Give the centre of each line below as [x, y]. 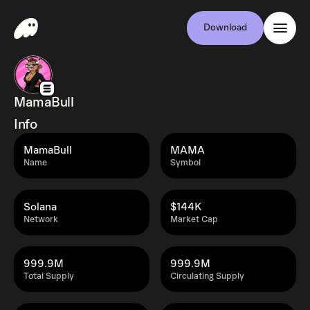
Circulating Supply [207, 276]
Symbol [185, 163]
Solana [40, 207]
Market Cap [194, 220]
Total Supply [49, 276]
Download [225, 28]
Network [41, 220]
